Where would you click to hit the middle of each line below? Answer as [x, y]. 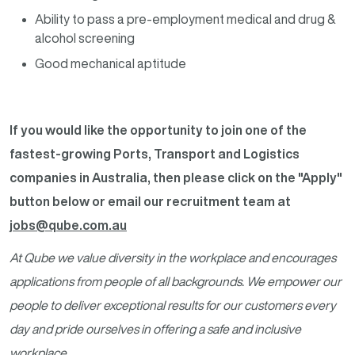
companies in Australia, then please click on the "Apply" [176, 178]
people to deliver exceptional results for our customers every [173, 305]
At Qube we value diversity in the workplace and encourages [173, 258]
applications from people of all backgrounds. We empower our [176, 282]
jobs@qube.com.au [68, 225]
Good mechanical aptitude [112, 64]
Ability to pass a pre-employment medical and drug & [185, 19]
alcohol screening [85, 38]
